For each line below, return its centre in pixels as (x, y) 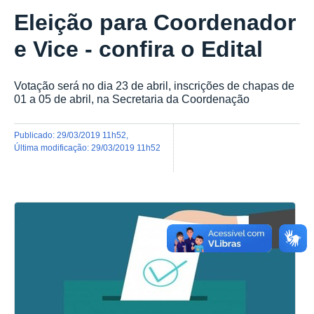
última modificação (54, 147)
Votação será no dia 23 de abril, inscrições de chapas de (154, 86)
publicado (36, 135)
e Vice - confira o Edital (138, 49)
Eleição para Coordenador (155, 23)
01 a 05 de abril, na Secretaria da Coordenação (132, 99)
